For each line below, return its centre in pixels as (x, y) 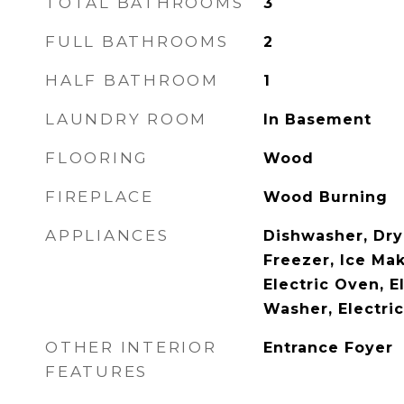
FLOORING (97, 158)
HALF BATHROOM (132, 80)
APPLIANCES (107, 235)
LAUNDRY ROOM (126, 119)
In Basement (317, 119)
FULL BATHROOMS (137, 41)
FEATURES (96, 372)
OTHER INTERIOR (131, 347)
